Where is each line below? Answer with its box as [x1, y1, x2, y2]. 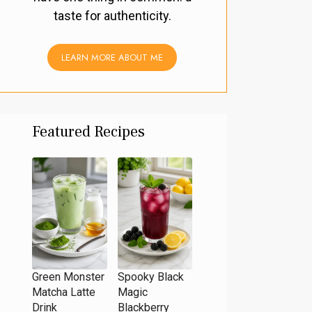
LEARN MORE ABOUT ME [61, 51, 163, 65]
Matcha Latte [32, 286, 95, 299]
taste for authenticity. [53, 8, 171, 24]
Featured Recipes [32, 122, 145, 142]
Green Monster [32, 270, 104, 284]
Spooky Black [117, 270, 184, 284]
